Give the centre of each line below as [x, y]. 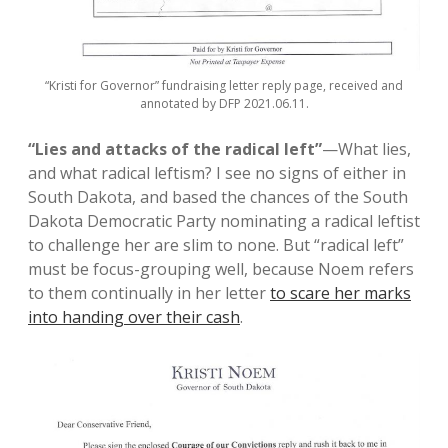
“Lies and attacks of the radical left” [175, 149]
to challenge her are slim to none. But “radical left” [216, 245]
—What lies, [366, 149]
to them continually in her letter [149, 293]
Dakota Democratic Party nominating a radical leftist [224, 221]
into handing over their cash [134, 317]
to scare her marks [340, 293]
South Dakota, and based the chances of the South [218, 197]
